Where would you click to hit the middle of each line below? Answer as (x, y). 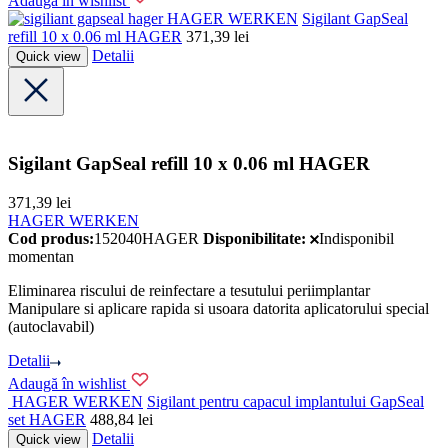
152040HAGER (146, 238)
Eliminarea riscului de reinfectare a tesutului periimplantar (189, 290)
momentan (41, 256)
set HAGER (47, 420)
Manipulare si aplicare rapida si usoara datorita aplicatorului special (218, 308)
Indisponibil (357, 238)
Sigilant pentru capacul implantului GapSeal (285, 402)
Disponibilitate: (254, 238)
